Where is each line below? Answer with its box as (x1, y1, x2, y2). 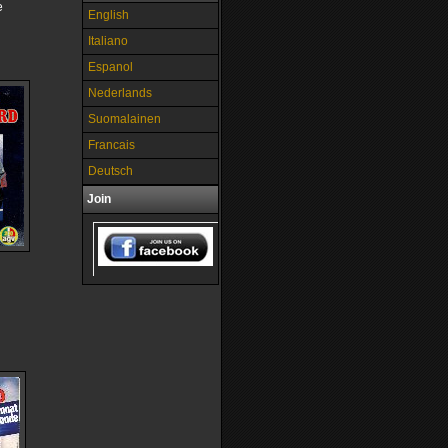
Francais (88, 138, 135, 152)
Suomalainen (88, 112, 161, 126)
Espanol (88, 60, 133, 74)
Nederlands (88, 86, 152, 100)
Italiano (88, 34, 128, 48)
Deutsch (88, 164, 133, 178)
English (88, 8, 129, 22)
